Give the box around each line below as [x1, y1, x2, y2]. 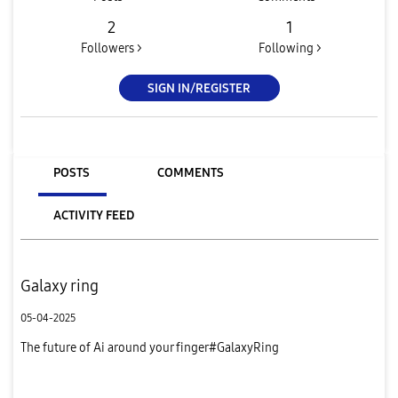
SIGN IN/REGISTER [147, 80, 251, 96]
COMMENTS [156, 164, 224, 180]
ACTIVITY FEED [52, 207, 134, 223]
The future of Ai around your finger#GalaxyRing [20, 339, 279, 355]
